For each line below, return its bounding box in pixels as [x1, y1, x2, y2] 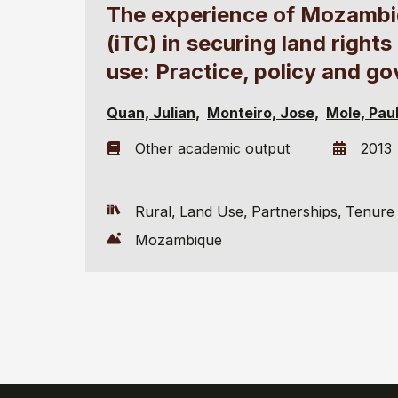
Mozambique [135, 231, 222, 249]
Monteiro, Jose [207, 104, 314, 122]
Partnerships [251, 203, 338, 220]
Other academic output [135, 139, 290, 157]
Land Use [179, 203, 243, 220]
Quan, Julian [107, 104, 195, 122]
